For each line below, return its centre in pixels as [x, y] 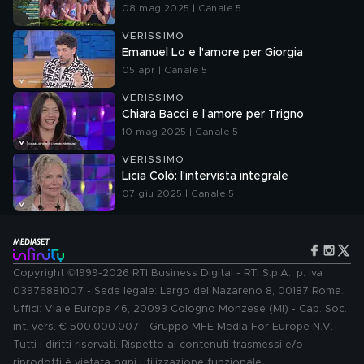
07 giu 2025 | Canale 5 [178, 193]
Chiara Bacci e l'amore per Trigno [213, 115]
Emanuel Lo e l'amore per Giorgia [212, 53]
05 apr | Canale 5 [165, 70]
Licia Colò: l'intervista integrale [205, 176]
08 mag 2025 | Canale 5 [182, 8]
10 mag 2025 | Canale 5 [180, 132]
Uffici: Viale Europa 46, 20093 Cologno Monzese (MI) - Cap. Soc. [180, 309]
